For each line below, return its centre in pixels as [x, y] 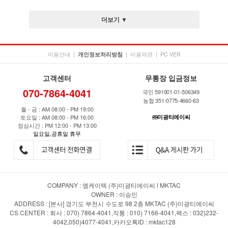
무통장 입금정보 [171, 78]
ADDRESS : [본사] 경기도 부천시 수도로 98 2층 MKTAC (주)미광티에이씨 [114, 203]
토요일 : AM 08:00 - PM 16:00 [57, 117]
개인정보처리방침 [100, 54]
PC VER [170, 54]
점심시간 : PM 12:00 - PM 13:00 [57, 125]
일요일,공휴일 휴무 [57, 133]
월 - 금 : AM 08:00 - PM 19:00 [57, 109]
